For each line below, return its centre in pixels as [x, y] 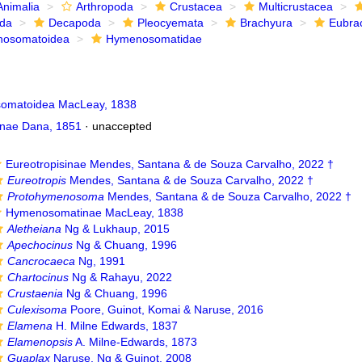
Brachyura [266, 23]
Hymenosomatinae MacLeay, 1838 [94, 213]
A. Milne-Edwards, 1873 [135, 342]
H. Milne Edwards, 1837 [116, 326]
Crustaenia [36, 293]
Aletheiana [35, 229]
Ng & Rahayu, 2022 [121, 277]
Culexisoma [38, 309]
